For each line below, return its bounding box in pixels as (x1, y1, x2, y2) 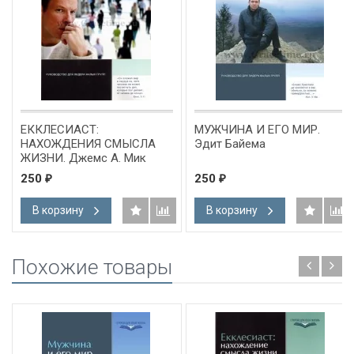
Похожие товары (12, 254, 172, 279)
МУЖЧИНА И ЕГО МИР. (194, 122, 320, 137)
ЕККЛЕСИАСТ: (21, 122, 99, 137)
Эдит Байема (194, 136, 265, 151)
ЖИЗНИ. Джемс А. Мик (21, 150, 146, 165)
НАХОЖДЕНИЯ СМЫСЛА (21, 136, 156, 151)
